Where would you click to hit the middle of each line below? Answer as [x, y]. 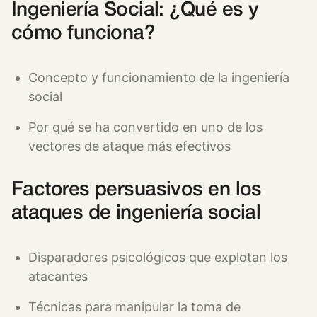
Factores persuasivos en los [137, 190]
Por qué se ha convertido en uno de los [145, 127]
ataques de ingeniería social [136, 213]
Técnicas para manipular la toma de [134, 306]
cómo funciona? [83, 33]
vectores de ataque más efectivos [129, 146]
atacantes [58, 276]
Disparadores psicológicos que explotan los [158, 257]
